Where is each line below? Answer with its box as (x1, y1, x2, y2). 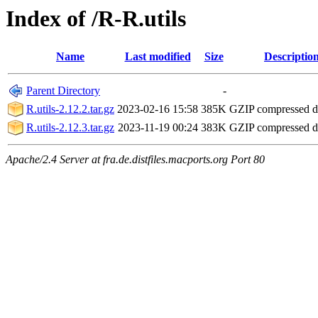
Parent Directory (26, 84, 100, 97)
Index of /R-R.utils (6, 6, 186, 31)
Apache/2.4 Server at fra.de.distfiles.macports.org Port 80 (6, 153, 265, 166)
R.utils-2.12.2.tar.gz (26, 103, 114, 116)
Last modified (124, 50, 191, 63)
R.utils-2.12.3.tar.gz (26, 121, 114, 134)
